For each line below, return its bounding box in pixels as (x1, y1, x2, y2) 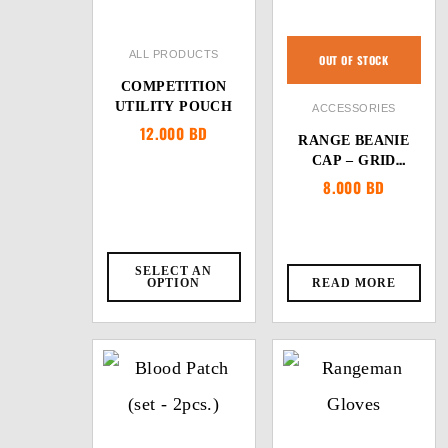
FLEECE (325, 173, 383, 188)
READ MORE (311, 276, 396, 290)
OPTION (147, 276, 201, 290)
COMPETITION (120, 79, 227, 94)
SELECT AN (135, 264, 213, 278)
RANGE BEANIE (298, 133, 410, 148)
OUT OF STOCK (319, 52, 389, 68)
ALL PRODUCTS (128, 48, 219, 60)
